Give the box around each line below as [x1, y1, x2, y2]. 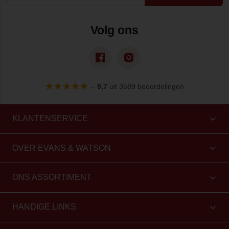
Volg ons [90, 23, 139, 37]
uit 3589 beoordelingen [107, 82, 184, 90]
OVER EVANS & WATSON [12, 143, 111, 152]
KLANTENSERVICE [12, 113, 88, 123]
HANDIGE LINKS [12, 202, 76, 212]
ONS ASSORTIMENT [12, 173, 91, 182]
